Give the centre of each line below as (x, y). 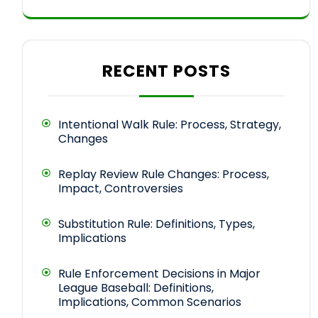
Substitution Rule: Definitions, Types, (157, 224)
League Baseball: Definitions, (136, 288)
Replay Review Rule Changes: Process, (164, 175)
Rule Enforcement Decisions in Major (159, 274)
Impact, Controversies (121, 189)
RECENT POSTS (166, 71)
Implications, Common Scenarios (150, 302)
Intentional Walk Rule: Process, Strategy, (170, 125)
